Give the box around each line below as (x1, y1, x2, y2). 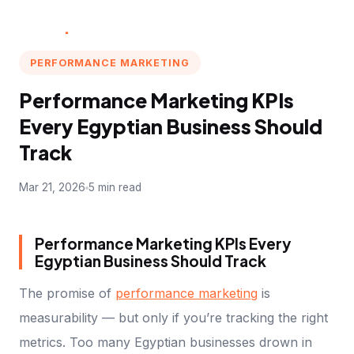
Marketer (70, 17, 142, 38)
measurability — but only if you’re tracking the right (19, 310, 328, 326)
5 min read (88, 181, 141, 194)
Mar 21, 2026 (19, 181, 85, 194)
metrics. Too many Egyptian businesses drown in (19, 334, 312, 351)
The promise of (19, 285, 115, 302)
